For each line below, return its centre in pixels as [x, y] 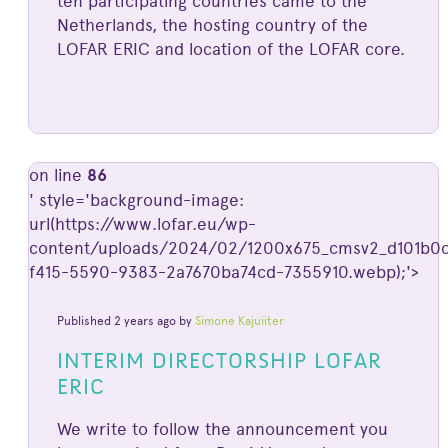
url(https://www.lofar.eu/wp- [142, 224]
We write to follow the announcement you [222, 429]
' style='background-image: [136, 200]
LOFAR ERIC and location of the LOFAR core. [230, 48]
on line [57, 175]
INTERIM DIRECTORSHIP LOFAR [219, 361]
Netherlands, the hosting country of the [212, 24]
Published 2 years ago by [125, 320]
